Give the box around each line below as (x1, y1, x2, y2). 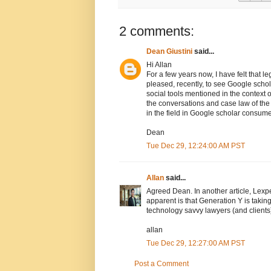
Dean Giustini (146, 47, 192, 56)
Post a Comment (134, 260, 189, 269)
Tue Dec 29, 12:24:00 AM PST (146, 142, 245, 151)
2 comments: (119, 24, 194, 39)
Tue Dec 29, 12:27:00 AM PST (146, 239, 245, 248)
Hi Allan (146, 60, 172, 70)
